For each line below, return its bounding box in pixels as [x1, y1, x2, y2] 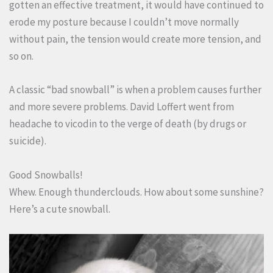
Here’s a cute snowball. [9, 202, 110, 216]
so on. [9, 49, 34, 63]
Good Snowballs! [9, 168, 83, 182]
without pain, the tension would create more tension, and [9, 32, 261, 46]
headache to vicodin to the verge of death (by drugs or [9, 117, 246, 131]
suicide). [9, 134, 46, 148]
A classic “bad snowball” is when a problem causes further [9, 83, 261, 97]
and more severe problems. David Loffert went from [9, 100, 234, 114]
